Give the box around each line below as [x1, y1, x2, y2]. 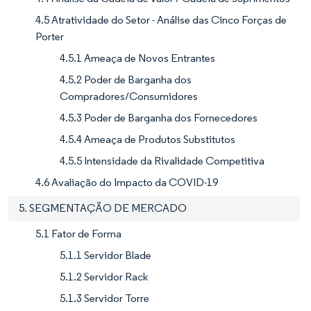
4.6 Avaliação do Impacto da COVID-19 [35, 176, 218, 190]
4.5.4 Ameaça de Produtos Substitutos [60, 133, 235, 146]
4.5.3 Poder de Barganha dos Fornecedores [60, 111, 258, 125]
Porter [35, 30, 64, 44]
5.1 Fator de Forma [35, 227, 121, 241]
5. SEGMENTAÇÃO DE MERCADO [19, 201, 187, 215]
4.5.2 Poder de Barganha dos [60, 73, 192, 87]
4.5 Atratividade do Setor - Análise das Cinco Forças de [35, 13, 287, 27]
